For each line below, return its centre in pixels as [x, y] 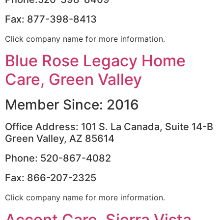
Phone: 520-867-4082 [58, 158]
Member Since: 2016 [72, 105]
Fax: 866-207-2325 [51, 178]
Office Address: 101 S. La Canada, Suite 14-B [109, 127]
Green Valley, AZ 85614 [60, 139]
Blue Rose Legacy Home [95, 61]
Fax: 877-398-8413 [51, 19]
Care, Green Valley [73, 80]
